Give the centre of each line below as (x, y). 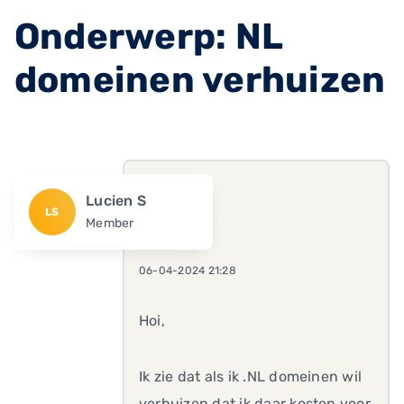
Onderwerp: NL (149, 37)
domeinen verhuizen (200, 80)
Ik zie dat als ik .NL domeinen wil (251, 376)
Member (110, 223)
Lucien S (116, 201)
